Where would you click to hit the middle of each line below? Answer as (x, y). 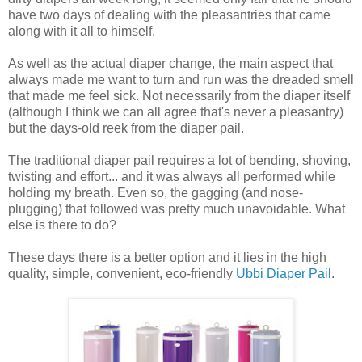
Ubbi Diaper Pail (284, 273)
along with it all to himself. (82, 31)
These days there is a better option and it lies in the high (167, 257)
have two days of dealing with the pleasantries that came (169, 15)
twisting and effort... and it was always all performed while (172, 176)
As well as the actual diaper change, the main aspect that (170, 63)
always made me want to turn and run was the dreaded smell (181, 79)
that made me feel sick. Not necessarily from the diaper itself (179, 95)
